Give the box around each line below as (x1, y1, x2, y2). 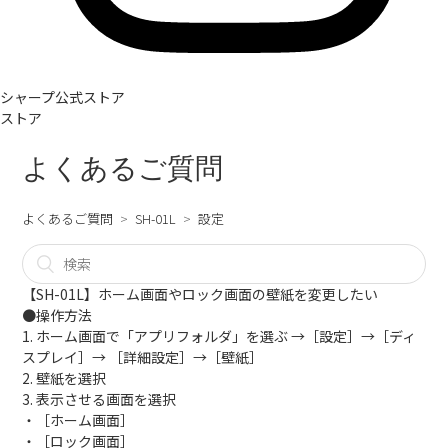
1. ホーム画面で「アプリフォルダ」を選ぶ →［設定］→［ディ (22, 326, 417, 346)
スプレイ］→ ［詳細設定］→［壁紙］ (22, 347, 264, 367)
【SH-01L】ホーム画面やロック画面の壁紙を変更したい (22, 284, 379, 304)
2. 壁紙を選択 (22, 368, 107, 388)
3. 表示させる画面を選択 (22, 389, 177, 409)
